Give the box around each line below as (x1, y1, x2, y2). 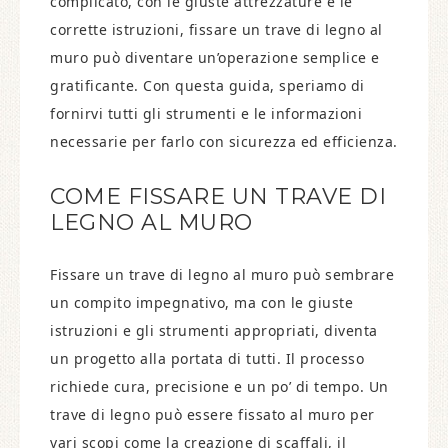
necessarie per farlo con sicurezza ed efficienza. (50, 132, 398, 151)
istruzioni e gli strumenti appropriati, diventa (50, 321, 378, 340)
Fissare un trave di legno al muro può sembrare (50, 265, 394, 284)
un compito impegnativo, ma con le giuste (50, 293, 353, 312)
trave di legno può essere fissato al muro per (50, 405, 375, 424)
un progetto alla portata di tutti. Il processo (50, 349, 364, 368)
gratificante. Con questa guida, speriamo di (50, 76, 365, 95)
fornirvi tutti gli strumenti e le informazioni (50, 104, 362, 123)
